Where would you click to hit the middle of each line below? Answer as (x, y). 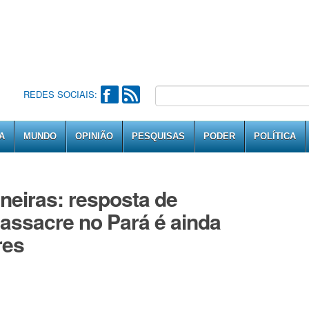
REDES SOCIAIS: (60, 94)
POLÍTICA (275, 136)
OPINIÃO (94, 136)
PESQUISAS (158, 136)
